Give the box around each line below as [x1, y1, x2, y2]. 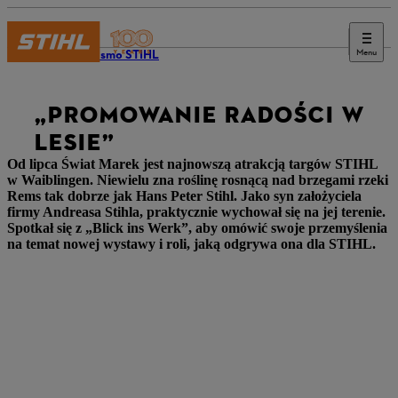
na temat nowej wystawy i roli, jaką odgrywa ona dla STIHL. [7, 236, 376, 251]
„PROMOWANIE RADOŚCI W [34, 101, 364, 129]
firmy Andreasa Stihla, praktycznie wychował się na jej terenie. [7, 204, 386, 219]
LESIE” [34, 129, 115, 156]
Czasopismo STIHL [57, 47, 159, 64]
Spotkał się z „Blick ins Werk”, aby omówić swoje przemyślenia [7, 220, 387, 235]
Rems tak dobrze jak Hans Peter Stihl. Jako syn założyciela [7, 188, 362, 203]
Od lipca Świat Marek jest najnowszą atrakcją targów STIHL [7, 156, 378, 171]
